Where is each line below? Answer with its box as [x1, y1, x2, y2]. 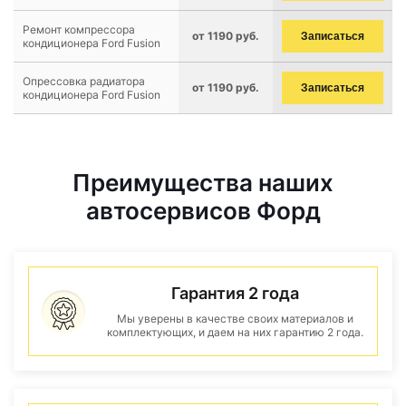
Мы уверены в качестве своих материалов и [116, 312, 353, 325]
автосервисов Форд [85, 197, 321, 225]
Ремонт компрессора [23, 23, 135, 36]
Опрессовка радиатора [23, 74, 145, 88]
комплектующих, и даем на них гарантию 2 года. [106, 325, 363, 339]
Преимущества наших [72, 169, 333, 197]
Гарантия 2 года [170, 284, 299, 303]
